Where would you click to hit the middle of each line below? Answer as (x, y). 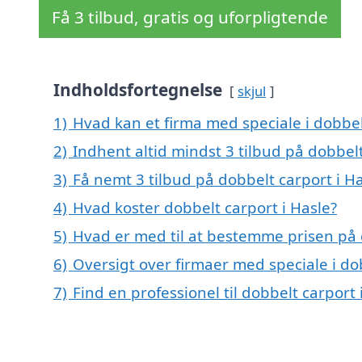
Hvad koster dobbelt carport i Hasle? (205, 208)
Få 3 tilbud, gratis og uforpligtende (190, 17)
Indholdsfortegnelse (138, 90)
